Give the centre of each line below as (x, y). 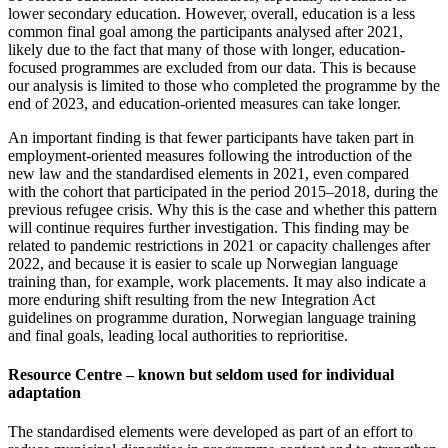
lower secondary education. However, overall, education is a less (211, 13)
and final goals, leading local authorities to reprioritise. (178, 335)
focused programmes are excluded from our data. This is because (212, 67)
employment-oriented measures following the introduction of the (210, 155)
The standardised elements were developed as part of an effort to (210, 432)
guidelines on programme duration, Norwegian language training (212, 317)
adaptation (44, 393)
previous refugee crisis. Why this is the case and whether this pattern (222, 209)
